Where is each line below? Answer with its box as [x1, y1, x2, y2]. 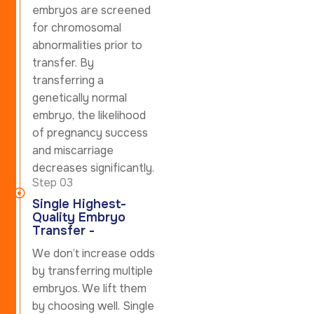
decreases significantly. [32, 160, 154, 175]
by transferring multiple [32, 263, 153, 278]
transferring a [32, 72, 104, 88]
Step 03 [32, 175, 73, 190]
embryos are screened [32, 2, 151, 18]
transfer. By [32, 55, 94, 70]
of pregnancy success [32, 125, 148, 140]
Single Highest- [32, 196, 126, 212]
